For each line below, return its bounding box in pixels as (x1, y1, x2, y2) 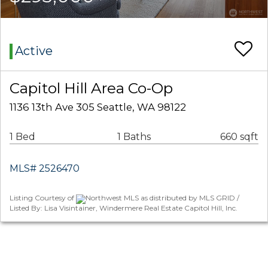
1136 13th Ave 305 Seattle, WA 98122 (10, 101, 186, 114)
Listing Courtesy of (10, 193, 76, 203)
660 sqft (220, 131, 258, 143)
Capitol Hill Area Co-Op (10, 79, 173, 98)
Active (15, 44, 53, 59)
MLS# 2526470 (10, 163, 80, 175)
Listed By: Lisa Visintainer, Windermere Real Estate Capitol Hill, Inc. (10, 203, 237, 212)
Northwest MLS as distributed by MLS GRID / (86, 193, 239, 203)
